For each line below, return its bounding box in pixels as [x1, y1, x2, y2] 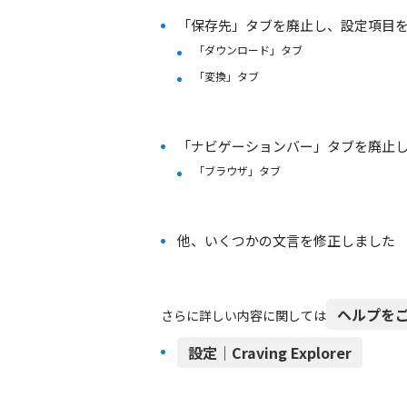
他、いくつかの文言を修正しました [177, 231, 395, 250]
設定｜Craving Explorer [188, 342, 352, 363]
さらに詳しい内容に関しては [161, 306, 326, 324]
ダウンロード [204, 42, 270, 57]
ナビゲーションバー [191, 136, 313, 155]
